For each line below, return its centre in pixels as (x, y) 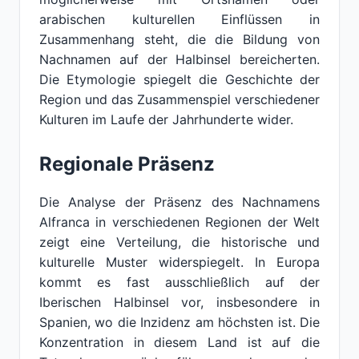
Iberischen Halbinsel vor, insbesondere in (179, 302)
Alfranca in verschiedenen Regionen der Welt (179, 222)
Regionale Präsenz (127, 164)
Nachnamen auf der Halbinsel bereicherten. (179, 59)
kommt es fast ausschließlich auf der (179, 282)
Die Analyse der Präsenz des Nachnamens (179, 202)
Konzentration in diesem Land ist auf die (179, 342)
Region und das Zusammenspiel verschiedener (179, 99)
